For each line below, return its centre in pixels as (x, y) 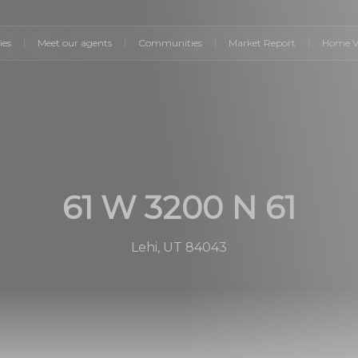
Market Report (262, 43)
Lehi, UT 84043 (179, 247)
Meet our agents (74, 43)
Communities (170, 43)
